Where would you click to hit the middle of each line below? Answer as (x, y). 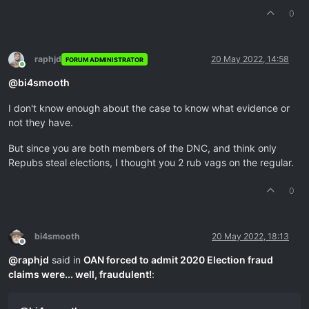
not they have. (41, 122)
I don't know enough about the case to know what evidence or (149, 108)
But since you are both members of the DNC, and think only (142, 148)
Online (34, 69)
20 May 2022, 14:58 (250, 59)
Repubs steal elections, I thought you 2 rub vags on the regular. (151, 162)
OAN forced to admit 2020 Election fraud (178, 260)
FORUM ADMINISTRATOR (104, 59)
